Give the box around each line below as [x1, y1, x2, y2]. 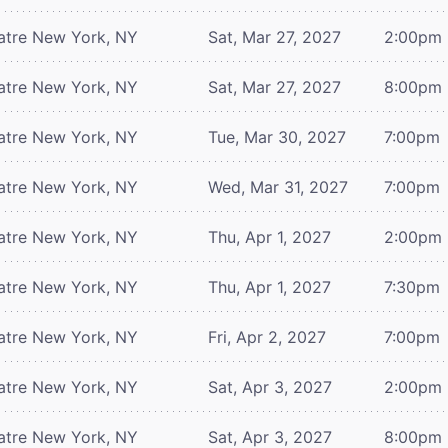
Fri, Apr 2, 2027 [208, 326, 326, 347]
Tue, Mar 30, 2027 [208, 126, 346, 147]
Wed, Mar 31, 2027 [208, 176, 348, 197]
